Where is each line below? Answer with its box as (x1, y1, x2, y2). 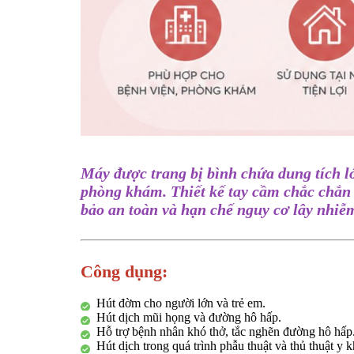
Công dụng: (81, 262, 168, 282)
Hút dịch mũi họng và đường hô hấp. (96, 311, 281, 325)
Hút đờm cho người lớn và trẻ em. (96, 296, 265, 311)
